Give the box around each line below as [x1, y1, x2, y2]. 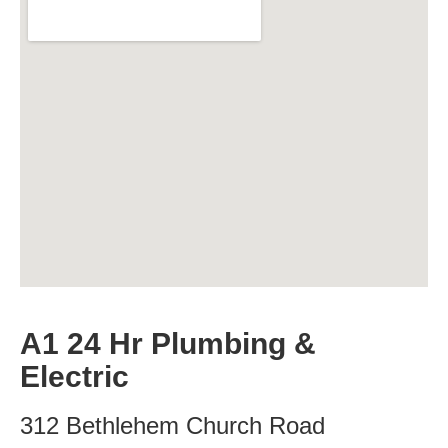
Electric [20, 360, 129, 393]
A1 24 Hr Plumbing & [20, 327, 316, 360]
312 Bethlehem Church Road [20, 412, 325, 439]
